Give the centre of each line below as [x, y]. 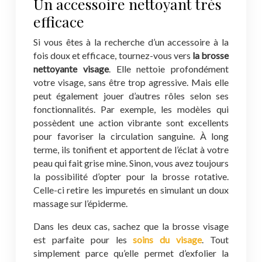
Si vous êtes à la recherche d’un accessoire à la [131, 42]
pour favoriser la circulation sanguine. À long [131, 136]
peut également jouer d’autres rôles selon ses [131, 96]
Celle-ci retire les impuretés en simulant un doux [131, 190]
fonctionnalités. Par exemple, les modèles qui [131, 109]
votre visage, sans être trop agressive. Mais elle [131, 82]
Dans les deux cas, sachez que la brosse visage [131, 226]
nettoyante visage [71, 69]
